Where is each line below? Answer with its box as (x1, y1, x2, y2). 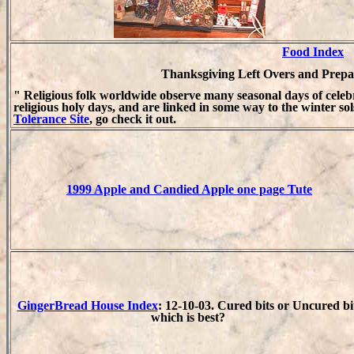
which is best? (150, 311, 228, 324)
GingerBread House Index (17, 299, 158, 312)
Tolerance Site (13, 112, 89, 126)
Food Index (282, 45, 344, 58)
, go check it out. (89, 112, 179, 126)
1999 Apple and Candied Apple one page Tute (66, 183, 312, 196)
